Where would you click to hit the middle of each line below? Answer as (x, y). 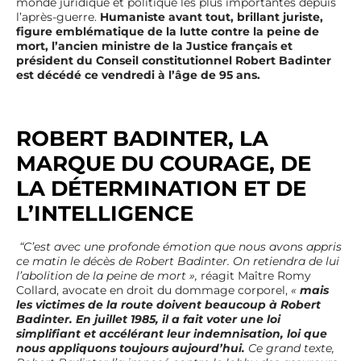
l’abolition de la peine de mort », (108, 275)
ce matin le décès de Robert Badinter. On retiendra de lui (178, 261)
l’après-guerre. (58, 17)
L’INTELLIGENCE (105, 213)
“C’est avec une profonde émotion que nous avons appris (180, 246)
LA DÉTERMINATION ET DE (161, 188)
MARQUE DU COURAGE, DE (164, 163)
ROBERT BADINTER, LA (142, 138)
